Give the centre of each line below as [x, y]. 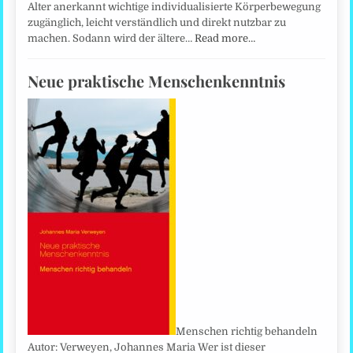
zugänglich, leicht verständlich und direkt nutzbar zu [157, 22]
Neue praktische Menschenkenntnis [157, 80]
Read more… [225, 38]
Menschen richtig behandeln [247, 331]
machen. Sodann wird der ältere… [111, 38]
